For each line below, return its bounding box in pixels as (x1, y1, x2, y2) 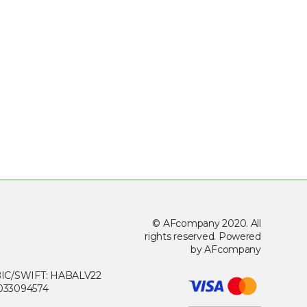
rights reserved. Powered (145, 230, 261, 243)
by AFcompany (191, 243, 261, 256)
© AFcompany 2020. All (152, 217, 261, 230)
